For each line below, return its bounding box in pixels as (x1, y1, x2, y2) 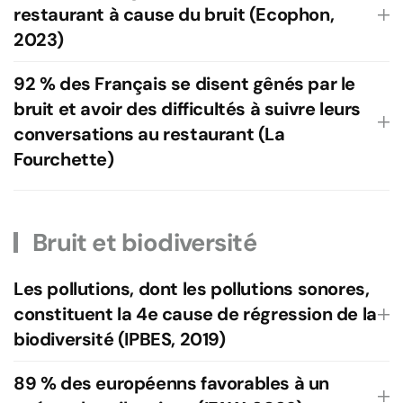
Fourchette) (13, 148, 114, 171)
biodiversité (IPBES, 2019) (13, 327, 226, 351)
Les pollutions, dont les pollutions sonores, (13, 277, 370, 300)
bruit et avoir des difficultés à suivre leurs (13, 97, 362, 121)
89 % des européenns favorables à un (13, 372, 330, 395)
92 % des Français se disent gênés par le (13, 72, 356, 95)
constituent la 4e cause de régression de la (13, 302, 377, 326)
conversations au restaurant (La (13, 122, 285, 146)
